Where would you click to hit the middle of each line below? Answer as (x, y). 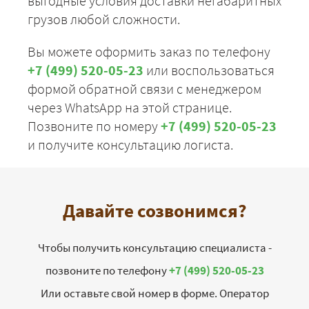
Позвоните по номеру (94, 126)
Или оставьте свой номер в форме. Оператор (154, 293)
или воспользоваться (209, 70)
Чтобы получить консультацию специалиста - (154, 248)
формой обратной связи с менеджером (144, 89)
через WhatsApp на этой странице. (130, 108)
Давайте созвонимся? (154, 211)
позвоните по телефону (107, 271)
